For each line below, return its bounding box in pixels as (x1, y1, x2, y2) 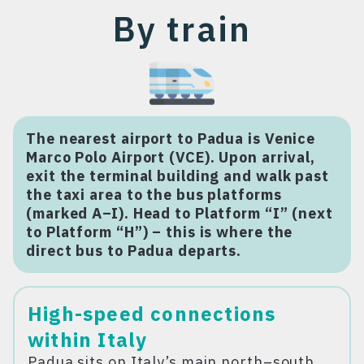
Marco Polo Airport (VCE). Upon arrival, (26, 147, 316, 167)
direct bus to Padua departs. (26, 240, 242, 260)
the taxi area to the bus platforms (26, 184, 282, 204)
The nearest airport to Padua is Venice (26, 128, 316, 148)
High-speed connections (28, 300, 276, 327)
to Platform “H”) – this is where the (26, 222, 293, 241)
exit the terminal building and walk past (26, 166, 329, 185)
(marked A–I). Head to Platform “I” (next (26, 203, 333, 223)
